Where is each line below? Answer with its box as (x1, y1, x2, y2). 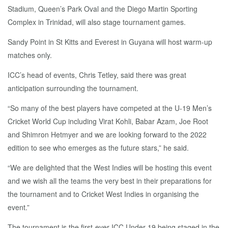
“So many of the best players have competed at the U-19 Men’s (8, 103, 212, 113)
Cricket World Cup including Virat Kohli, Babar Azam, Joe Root (8, 116, 208, 126)
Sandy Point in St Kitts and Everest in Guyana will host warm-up (8, 37, 212, 47)
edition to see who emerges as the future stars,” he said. (8, 142, 189, 153)
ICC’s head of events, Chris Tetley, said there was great (8, 70, 186, 80)
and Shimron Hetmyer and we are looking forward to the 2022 (8, 129, 207, 139)
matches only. (8, 50, 52, 60)
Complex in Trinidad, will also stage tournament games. (8, 17, 186, 27)
